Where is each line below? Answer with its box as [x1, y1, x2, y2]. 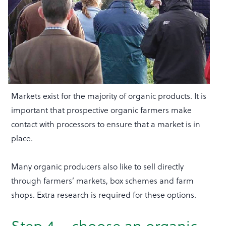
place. [11, 132, 33, 144]
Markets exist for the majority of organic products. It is [11, 90, 207, 102]
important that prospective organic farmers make [11, 104, 192, 116]
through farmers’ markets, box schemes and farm [11, 175, 194, 187]
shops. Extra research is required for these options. [11, 189, 197, 201]
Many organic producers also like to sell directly [11, 160, 184, 173]
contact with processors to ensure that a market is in [11, 118, 201, 130]
